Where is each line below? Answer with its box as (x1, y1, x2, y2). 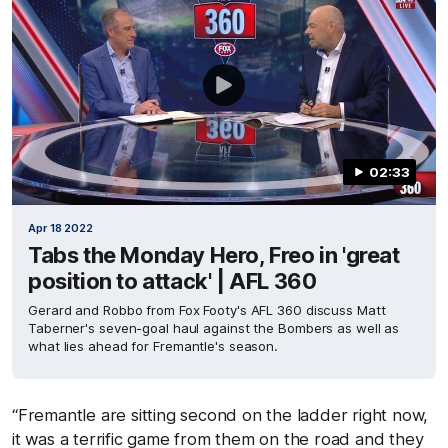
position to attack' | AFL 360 (28, 267, 317, 294)
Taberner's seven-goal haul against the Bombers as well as (28, 319, 400, 336)
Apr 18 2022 (28, 220, 93, 235)
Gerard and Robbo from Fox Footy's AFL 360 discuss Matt (28, 301, 386, 318)
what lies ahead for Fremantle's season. (28, 337, 279, 354)
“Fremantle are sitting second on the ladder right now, (12, 404, 429, 425)
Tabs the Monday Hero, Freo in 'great (28, 241, 400, 268)
